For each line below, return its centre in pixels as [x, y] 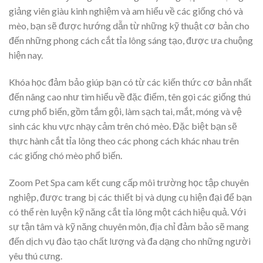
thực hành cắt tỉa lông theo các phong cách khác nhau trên [124, 141]
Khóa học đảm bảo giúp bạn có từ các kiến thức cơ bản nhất [130, 82]
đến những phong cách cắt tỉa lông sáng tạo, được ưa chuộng [131, 41]
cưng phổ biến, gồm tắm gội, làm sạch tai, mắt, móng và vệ [125, 112]
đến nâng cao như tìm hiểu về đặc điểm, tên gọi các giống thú [130, 97]
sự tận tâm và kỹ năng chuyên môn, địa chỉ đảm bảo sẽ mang [129, 226]
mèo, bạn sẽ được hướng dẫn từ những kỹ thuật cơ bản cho [129, 26]
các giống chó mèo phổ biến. [65, 156]
